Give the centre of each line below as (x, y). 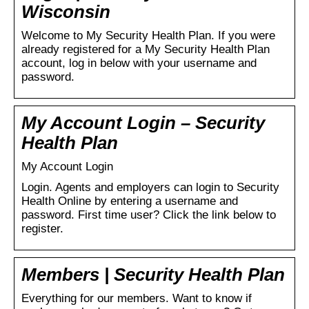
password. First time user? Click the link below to (149, 215)
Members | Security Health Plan (153, 274)
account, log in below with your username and (139, 63)
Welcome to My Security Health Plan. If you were (148, 35)
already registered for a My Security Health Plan (146, 49)
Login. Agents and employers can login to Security (150, 187)
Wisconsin (66, 11)
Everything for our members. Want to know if (137, 298)
